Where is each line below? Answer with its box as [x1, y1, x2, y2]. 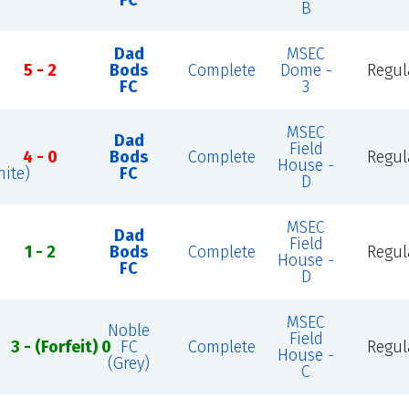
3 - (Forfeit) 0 [10, 337, 111, 357]
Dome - [279, 60, 332, 80]
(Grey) [108, 353, 151, 373]
